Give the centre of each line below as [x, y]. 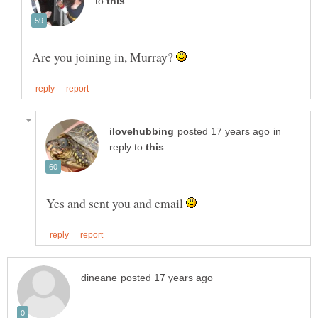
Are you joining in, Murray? [104, 57]
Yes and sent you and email [116, 203]
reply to [127, 148]
